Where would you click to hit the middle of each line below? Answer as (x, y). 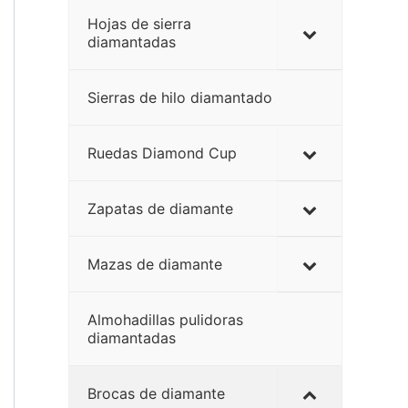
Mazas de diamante (155, 264)
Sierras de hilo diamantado (180, 97)
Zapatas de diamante (160, 209)
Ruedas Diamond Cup (162, 153)
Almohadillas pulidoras (165, 320)
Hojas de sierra (139, 24)
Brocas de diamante (156, 393)
